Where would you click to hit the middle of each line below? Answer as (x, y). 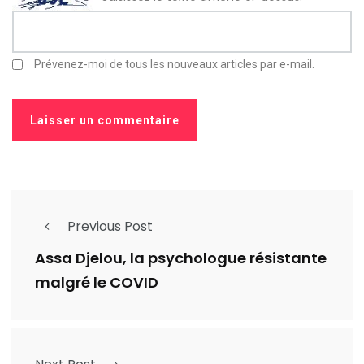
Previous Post (110, 226)
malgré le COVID (97, 283)
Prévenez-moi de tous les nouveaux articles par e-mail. (174, 64)
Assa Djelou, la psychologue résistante (181, 258)
